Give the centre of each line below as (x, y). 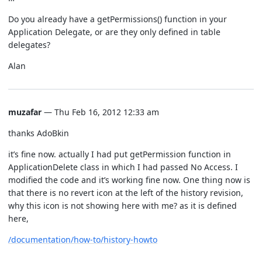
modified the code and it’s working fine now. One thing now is (129, 180)
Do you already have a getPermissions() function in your (118, 19)
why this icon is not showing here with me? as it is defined (123, 206)
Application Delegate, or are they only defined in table (114, 32)
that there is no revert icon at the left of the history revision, (126, 193)
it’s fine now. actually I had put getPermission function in (120, 154)
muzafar (25, 112)
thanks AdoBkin (39, 133)
